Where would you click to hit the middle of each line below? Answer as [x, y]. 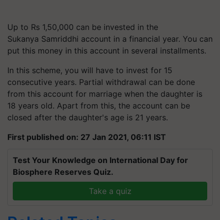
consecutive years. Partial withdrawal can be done [101, 82]
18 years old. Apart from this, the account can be [99, 106]
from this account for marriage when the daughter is [105, 94]
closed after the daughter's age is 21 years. [88, 117]
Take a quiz [110, 191]
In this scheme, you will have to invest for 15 [90, 70]
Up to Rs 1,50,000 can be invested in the [83, 27]
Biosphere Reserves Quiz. [63, 172]
